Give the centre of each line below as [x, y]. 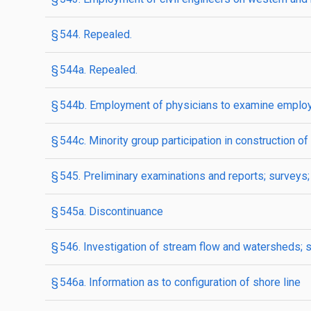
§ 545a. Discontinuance [107, 211]
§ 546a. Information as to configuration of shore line [176, 282]
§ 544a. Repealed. [94, 70]
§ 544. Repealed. [92, 34]
